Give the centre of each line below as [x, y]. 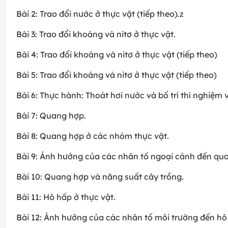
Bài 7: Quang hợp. [51, 116]
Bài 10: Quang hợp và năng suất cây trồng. [100, 177]
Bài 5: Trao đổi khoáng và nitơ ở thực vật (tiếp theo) [117, 75]
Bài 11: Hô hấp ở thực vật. [66, 197]
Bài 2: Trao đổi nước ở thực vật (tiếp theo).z [100, 14]
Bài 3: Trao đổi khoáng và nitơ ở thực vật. [96, 34]
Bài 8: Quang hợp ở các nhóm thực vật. [93, 136]
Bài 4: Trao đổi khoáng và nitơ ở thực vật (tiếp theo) [117, 55]
